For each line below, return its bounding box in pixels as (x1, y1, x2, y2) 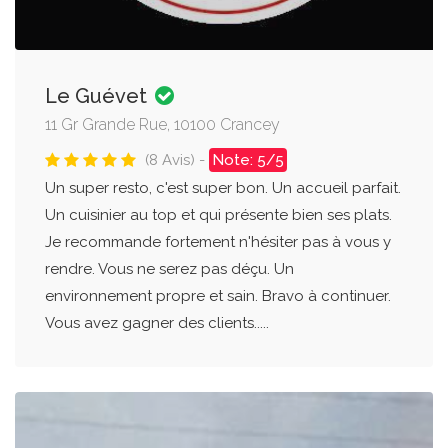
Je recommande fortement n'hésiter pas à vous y (45, 232, 391, 251)
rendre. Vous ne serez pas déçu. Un (45, 259, 294, 278)
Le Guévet (45, 83, 152, 108)
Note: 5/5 (212, 150, 284, 169)
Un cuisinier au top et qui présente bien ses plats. (45, 205, 392, 224)
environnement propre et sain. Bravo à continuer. (45, 286, 391, 305)
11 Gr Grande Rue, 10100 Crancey (45, 114, 280, 134)
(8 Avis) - (145, 150, 209, 169)
